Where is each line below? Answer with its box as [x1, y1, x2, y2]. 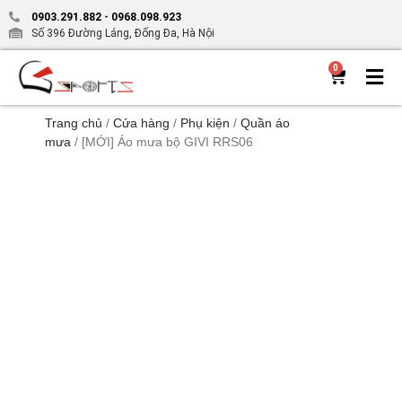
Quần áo [240, 115, 290, 130]
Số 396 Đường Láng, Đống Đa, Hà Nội [31, 27, 214, 39]
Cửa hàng [113, 115, 170, 130]
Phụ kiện [180, 115, 230, 130]
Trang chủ [45, 115, 102, 130]
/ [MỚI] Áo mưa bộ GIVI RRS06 [71, 134, 253, 149]
